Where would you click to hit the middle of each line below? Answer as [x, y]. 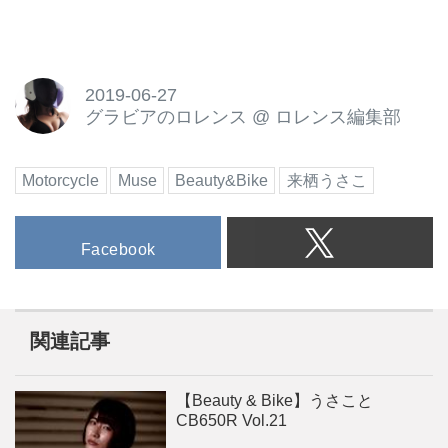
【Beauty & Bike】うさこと [275, 401]
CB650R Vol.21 [232, 421]
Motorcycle [61, 180]
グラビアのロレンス [165, 117]
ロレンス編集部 [337, 117]
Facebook [118, 249]
